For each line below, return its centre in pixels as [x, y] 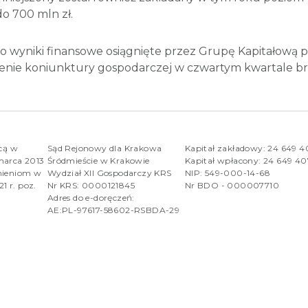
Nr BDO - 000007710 [232, 185]
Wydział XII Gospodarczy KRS [109, 173]
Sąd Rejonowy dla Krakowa [104, 148]
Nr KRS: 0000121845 [91, 185]
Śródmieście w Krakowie [98, 161]
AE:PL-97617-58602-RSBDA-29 [113, 210]
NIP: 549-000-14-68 [227, 173]
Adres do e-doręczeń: [91, 198]
